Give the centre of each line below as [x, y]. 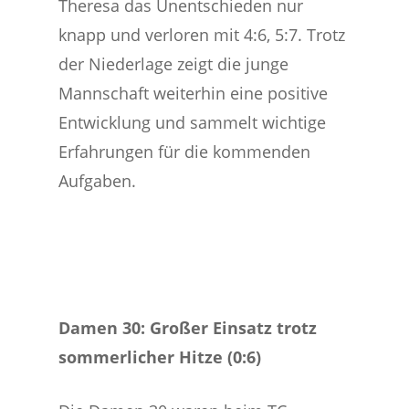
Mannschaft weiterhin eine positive [194, 93]
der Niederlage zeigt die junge [174, 64]
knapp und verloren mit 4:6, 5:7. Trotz [202, 35]
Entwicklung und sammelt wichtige [193, 122]
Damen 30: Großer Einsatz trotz [188, 328]
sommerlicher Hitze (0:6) [160, 357]
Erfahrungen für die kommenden [185, 152]
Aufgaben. [98, 181]
